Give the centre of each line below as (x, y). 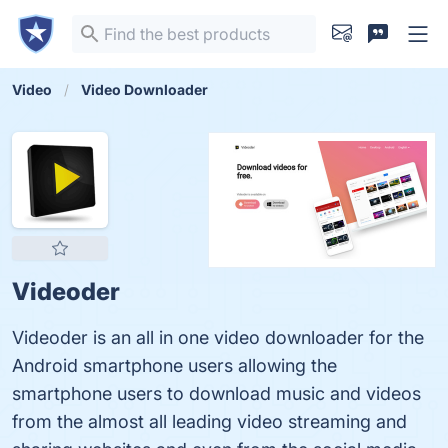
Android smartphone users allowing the (174, 365)
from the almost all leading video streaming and (209, 421)
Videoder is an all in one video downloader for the (218, 337)
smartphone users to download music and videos (216, 393)
